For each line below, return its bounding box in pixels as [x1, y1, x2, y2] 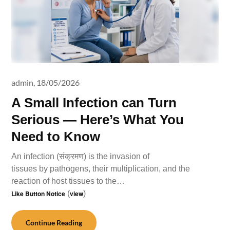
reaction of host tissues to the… [11, 177, 125, 185]
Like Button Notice [11, 189, 66, 198]
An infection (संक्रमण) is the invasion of [11, 152, 150, 161]
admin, [11, 78, 35, 87]
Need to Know [11, 129, 101, 144]
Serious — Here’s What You [11, 112, 184, 127]
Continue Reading [26, 218, 83, 227]
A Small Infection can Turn [11, 95, 177, 110]
